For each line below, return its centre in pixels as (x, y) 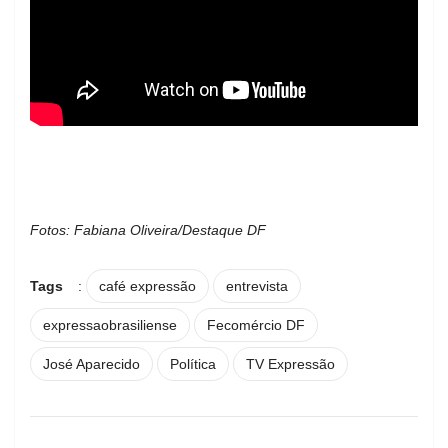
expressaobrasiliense (110, 324)
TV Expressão (290, 363)
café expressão (147, 285)
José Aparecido (91, 363)
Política (193, 363)
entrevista (257, 285)
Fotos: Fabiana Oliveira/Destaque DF (148, 229)
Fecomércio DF (256, 324)
